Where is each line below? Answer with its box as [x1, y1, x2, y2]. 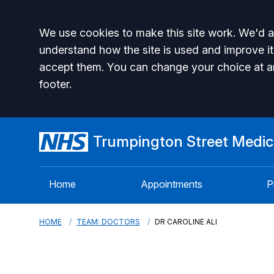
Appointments [140, 178, 202, 190]
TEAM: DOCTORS [76, 217, 140, 226]
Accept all [39, 23, 135, 50]
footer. [39, 78, 72, 91]
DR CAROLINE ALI [155, 217, 217, 226]
